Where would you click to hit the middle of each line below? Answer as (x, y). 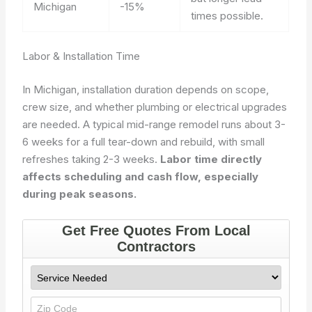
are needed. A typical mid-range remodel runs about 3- (154, 124)
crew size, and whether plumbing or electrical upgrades (155, 107)
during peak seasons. (80, 194)
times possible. (227, 15)
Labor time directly (211, 159)
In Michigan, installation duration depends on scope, (146, 89)
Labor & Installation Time (81, 56)
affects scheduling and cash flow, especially (141, 176)
